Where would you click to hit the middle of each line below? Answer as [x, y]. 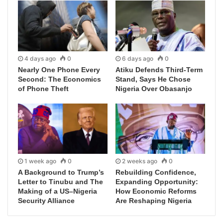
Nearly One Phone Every [59, 69]
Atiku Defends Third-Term [159, 69]
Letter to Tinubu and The [60, 182]
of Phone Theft [43, 88]
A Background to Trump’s [61, 172]
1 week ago [40, 161]
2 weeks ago [140, 161]
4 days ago [40, 58]
